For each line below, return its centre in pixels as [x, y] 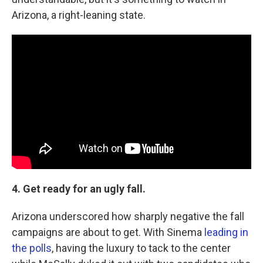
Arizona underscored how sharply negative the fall [128, 216]
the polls [32, 248]
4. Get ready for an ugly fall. [79, 189]
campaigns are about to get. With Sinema [108, 232]
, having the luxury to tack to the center [141, 248]
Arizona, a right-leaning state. [79, 15]
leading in [226, 232]
